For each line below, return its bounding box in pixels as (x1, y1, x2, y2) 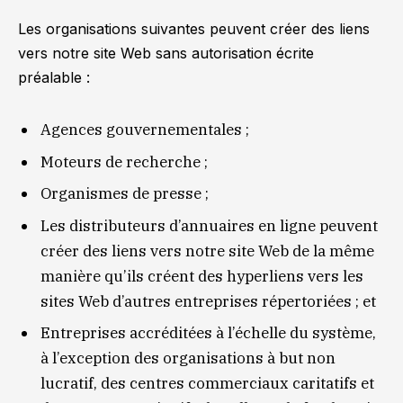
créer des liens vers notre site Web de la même (40, 240, 374, 261)
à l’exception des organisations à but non (40, 348, 336, 369)
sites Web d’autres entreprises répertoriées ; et (40, 291, 376, 311)
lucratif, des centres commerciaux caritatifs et (40, 373, 374, 394)
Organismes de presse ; (40, 184, 209, 204)
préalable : (18, 67, 90, 86)
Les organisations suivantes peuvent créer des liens (18, 19, 370, 38)
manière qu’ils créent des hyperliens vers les (40, 265, 363, 286)
